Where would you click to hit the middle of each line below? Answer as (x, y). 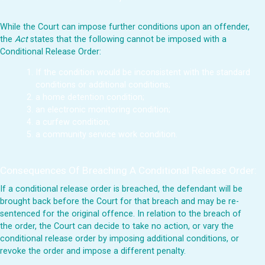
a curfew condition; (73, 122)
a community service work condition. (106, 135)
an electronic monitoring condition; (103, 110)
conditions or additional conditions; (103, 85)
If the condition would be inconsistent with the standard (143, 73)
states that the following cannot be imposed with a (127, 40)
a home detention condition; (90, 98)
